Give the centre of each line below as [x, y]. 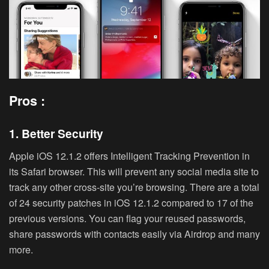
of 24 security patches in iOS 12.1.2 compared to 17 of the [131, 202]
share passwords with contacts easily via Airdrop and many [134, 234]
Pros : [27, 100]
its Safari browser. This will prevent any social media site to [134, 171]
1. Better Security [56, 134]
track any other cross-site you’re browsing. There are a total [134, 187]
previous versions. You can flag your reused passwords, [127, 218]
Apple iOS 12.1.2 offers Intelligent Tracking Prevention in [129, 156]
